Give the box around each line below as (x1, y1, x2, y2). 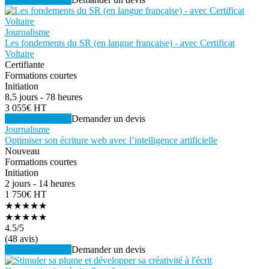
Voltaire (5, 48, 34, 59)
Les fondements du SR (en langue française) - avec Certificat (5, 37, 235, 48)
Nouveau (5, 145, 40, 156)
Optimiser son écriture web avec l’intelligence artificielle (5, 134, 217, 145)
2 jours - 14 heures (5, 178, 75, 189)
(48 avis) (5, 233, 38, 244)
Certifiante (5, 59, 44, 70)
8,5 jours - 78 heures (5, 91, 82, 102)
